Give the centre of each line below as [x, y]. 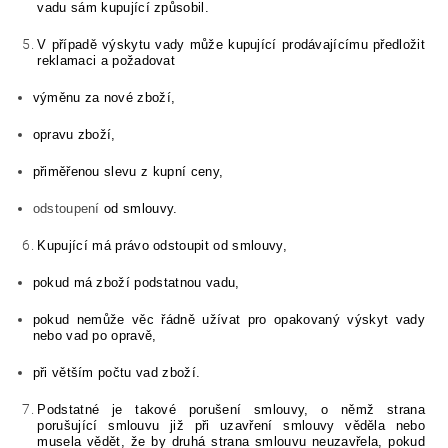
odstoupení [68, 209]
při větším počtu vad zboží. [116, 373]
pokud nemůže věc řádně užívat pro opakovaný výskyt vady [228, 320]
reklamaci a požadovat [106, 61]
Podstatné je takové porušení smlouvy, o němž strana [231, 410]
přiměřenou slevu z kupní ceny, [128, 172]
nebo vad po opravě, [94, 336]
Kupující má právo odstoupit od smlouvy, [162, 246]
